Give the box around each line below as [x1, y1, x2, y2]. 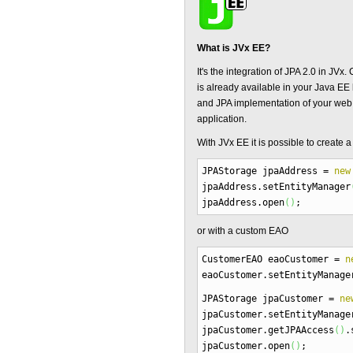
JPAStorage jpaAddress [202, 165, 323, 176]
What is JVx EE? [197, 43, 270, 54]
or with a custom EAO [197, 225, 288, 236]
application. [197, 113, 247, 124]
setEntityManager [262, 181, 351, 192]
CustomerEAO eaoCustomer [202, 254, 334, 265]
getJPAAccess [268, 325, 334, 336]
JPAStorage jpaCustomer [202, 293, 329, 304]
